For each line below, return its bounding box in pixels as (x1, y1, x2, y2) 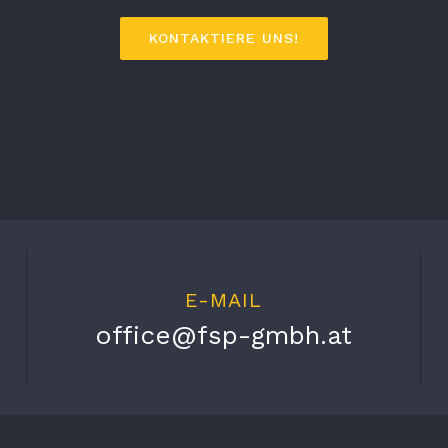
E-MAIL (184, 288, 262, 312)
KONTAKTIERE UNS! (148, 30, 299, 46)
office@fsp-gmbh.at (94, 320, 352, 350)
